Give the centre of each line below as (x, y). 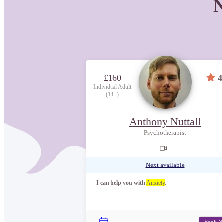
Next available (165, 165)
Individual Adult (112, 86)
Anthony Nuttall (165, 121)
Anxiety (155, 183)
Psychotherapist (165, 132)
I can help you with (121, 183)
